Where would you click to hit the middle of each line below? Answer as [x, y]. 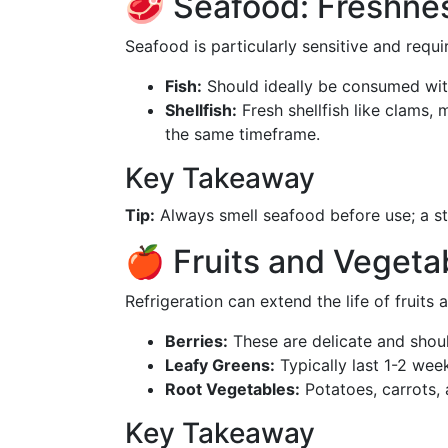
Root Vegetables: [232, 389]
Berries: [196, 341]
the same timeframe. [242, 134]
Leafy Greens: [220, 365]
